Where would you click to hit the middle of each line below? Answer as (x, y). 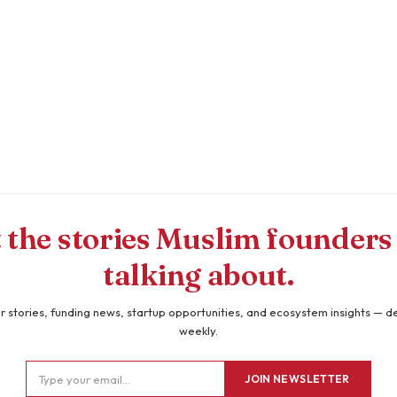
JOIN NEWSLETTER (297, 378)
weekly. (198, 331)
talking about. (198, 275)
